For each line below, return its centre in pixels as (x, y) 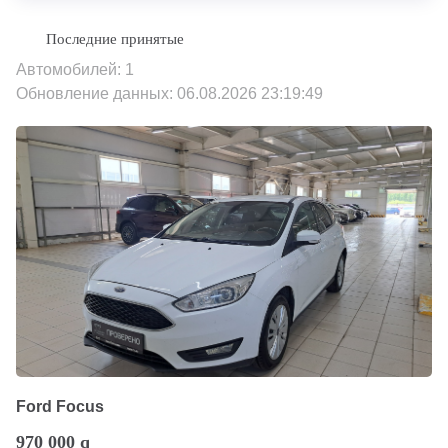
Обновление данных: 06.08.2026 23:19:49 (169, 93)
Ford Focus (60, 406)
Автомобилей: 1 (75, 69)
